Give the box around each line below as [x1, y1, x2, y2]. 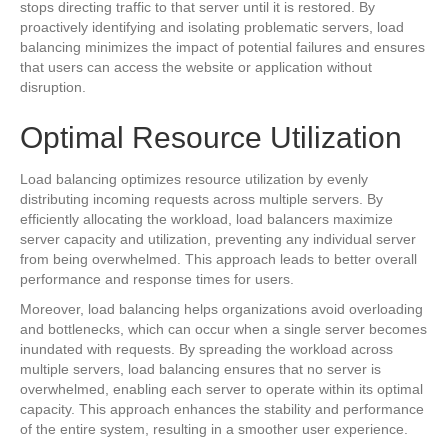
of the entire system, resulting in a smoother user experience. [20, 421, 408, 437]
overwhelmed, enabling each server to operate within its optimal [20, 381, 423, 397]
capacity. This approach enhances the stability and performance [20, 401, 424, 417]
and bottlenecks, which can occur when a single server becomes [20, 321, 427, 337]
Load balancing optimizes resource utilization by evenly [20, 171, 368, 187]
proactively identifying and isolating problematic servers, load [20, 19, 404, 35]
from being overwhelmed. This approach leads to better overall [20, 251, 417, 267]
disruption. [20, 79, 86, 95]
